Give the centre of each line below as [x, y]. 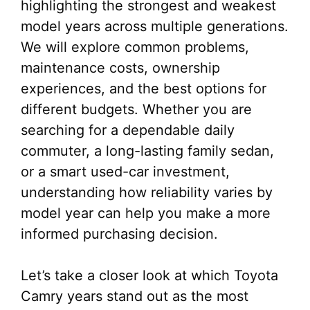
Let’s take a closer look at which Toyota [149, 275]
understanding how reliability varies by [147, 192]
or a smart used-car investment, [125, 172]
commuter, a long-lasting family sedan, [147, 151]
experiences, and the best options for [144, 89]
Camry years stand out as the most [135, 296]
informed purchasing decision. [119, 234]
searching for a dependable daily [128, 130]
